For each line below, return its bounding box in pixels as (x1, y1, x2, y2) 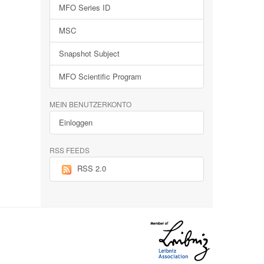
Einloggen (58, 117, 93, 128)
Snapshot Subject (58, 48, 120, 59)
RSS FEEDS (49, 145, 90, 155)
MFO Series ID (58, 2, 110, 13)
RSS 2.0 (77, 163, 106, 174)
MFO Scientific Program (58, 71, 141, 82)
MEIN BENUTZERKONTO (49, 99, 131, 109)
